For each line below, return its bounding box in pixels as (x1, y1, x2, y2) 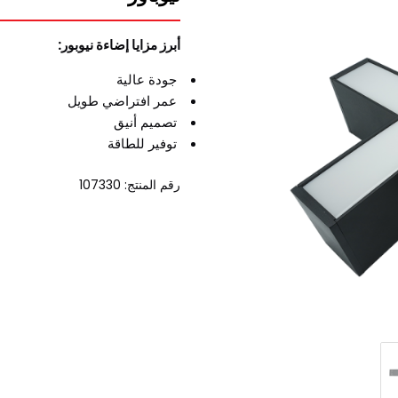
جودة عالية (116, 70, 181, 90)
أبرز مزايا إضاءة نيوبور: (58, 36, 181, 55)
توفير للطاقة (107, 134, 181, 154)
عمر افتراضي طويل (68, 92, 181, 111)
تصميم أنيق (114, 113, 181, 132)
